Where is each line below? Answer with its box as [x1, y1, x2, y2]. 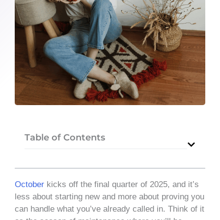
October [15, 179, 44, 189]
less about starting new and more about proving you [15, 192, 204, 201]
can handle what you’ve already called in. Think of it [15, 204, 204, 214]
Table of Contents [25, 132, 105, 143]
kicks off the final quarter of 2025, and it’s [44, 179, 199, 189]
